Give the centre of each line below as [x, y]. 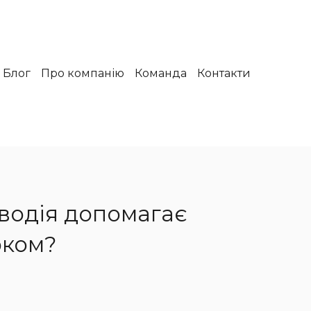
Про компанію [83, 74]
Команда [161, 74]
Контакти [224, 74]
